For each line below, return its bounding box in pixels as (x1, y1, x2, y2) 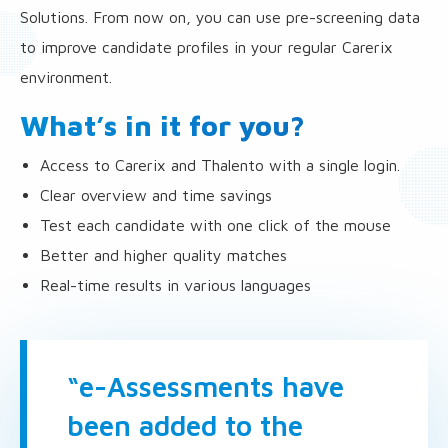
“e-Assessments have (67, 370, 344, 403)
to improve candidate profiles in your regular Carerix (20, 38, 393, 56)
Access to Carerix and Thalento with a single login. (40, 156, 400, 174)
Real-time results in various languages (40, 276, 311, 294)
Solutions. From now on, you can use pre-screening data (20, 8, 420, 26)
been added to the (67, 409, 303, 442)
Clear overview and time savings (40, 186, 272, 204)
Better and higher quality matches (40, 246, 287, 264)
